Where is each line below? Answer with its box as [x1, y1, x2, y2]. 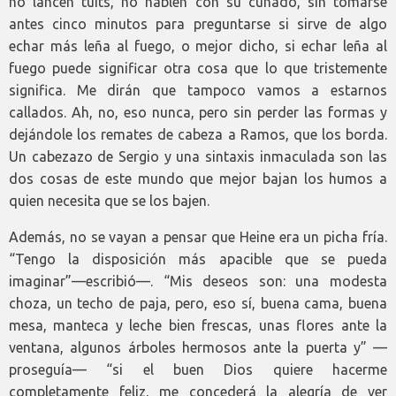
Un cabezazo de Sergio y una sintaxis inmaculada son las [9, 148, 387, 164]
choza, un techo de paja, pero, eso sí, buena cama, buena [9, 295, 387, 311]
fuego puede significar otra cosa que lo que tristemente [9, 60, 387, 76]
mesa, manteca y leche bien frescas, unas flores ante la [9, 317, 387, 333]
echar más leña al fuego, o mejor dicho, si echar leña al [9, 38, 387, 54]
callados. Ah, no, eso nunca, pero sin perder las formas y [9, 104, 387, 120]
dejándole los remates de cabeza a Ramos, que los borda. [9, 126, 387, 142]
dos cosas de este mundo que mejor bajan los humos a [9, 171, 387, 187]
